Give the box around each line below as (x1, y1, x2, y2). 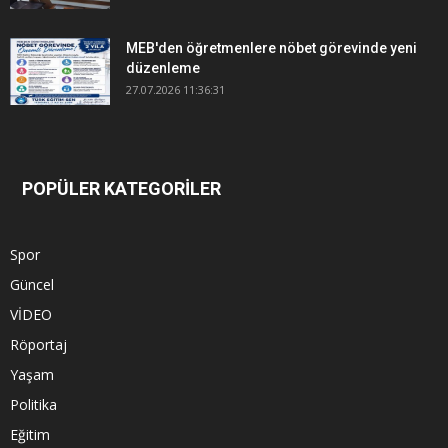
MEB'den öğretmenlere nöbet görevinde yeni (126, 40, 417, 57)
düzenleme (126, 60, 200, 77)
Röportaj (10, 335, 67, 355)
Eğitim (10, 425, 50, 445)
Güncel (10, 275, 54, 295)
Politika (10, 395, 57, 415)
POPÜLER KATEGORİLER (22, 178, 221, 200)
